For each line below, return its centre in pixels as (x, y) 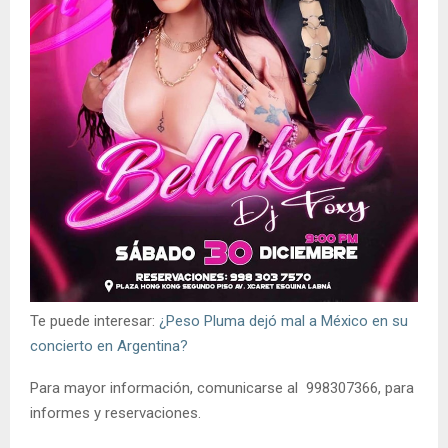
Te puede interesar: (94, 321)
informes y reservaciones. (115, 413)
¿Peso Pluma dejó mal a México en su (283, 321)
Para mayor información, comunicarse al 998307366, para (222, 388)
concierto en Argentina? (109, 346)
